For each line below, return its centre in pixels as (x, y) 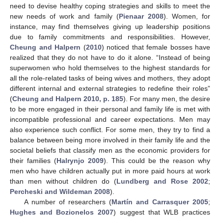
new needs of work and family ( (64, 16)
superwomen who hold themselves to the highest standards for (110, 68)
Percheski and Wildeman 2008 (60, 191)
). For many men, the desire (167, 98)
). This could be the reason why (157, 160)
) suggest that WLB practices (162, 212)
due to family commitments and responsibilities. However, (110, 37)
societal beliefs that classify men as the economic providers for (110, 150)
